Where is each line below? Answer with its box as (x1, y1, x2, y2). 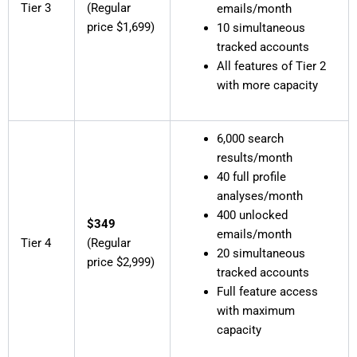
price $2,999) (86, 255, 155, 270)
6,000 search (217, 131, 284, 147)
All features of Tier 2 (217, 59, 327, 74)
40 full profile (217, 170, 287, 185)
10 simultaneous (217, 21, 306, 36)
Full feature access (217, 284, 319, 300)
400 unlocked (217, 208, 288, 223)
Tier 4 (20, 236, 51, 251)
